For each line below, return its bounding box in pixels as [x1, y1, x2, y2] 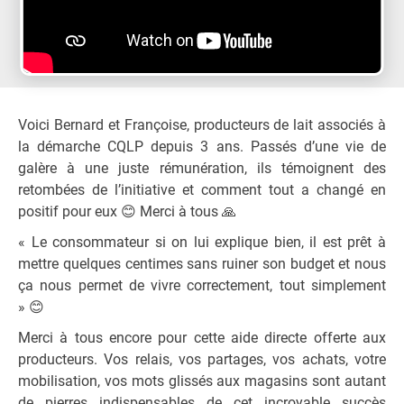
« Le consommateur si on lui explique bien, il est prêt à [18, 234, 386, 251]
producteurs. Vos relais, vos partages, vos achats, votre [18, 351, 386, 368]
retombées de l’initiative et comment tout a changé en [18, 181, 386, 198]
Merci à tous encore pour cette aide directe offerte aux [18, 329, 386, 346]
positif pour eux [18, 203, 121, 220]
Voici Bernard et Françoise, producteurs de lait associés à [18, 116, 386, 133]
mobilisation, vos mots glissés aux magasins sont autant [18, 372, 386, 390]
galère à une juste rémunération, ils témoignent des [18, 160, 386, 177]
